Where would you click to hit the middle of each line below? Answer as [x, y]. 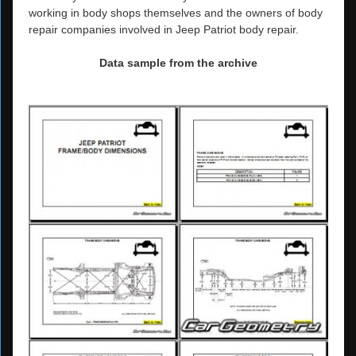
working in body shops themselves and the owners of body [176, 12]
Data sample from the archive [178, 62]
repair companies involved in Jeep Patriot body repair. [164, 29]
